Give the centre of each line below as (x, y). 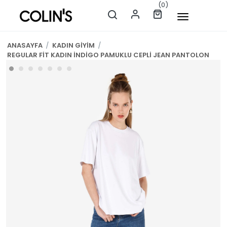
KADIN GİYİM (73, 45)
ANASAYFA (25, 45)
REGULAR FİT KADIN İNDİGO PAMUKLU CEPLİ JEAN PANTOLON (108, 55)
